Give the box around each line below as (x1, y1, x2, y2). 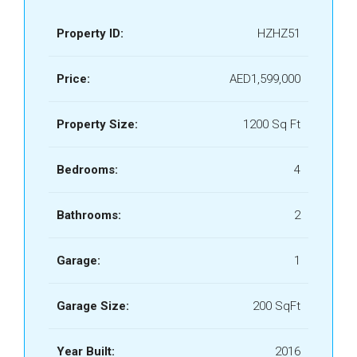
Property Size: (57, 117, 138, 131)
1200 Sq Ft (243, 117, 300, 131)
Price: (57, 72, 90, 86)
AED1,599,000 (229, 72, 300, 86)
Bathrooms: (57, 208, 121, 222)
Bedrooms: (57, 163, 118, 177)
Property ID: (57, 26, 124, 41)
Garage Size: (57, 299, 129, 313)
